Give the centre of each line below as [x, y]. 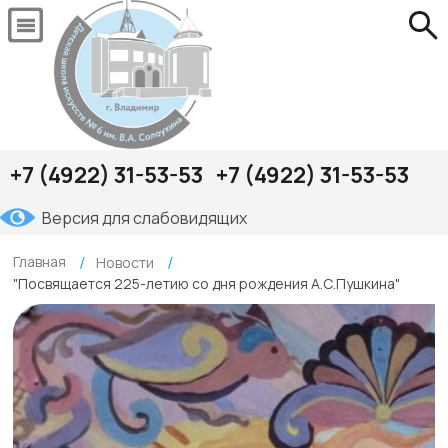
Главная [39, 261]
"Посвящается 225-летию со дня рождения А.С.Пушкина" [206, 284]
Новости [125, 262]
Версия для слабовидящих [144, 218]
